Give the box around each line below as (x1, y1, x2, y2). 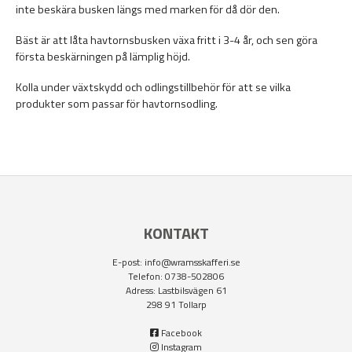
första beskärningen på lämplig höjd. (16, 48, 190, 66)
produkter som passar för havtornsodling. (16, 95, 218, 113)
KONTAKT (143, 221, 209, 246)
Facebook (161, 325, 202, 341)
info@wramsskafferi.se (144, 255, 240, 270)
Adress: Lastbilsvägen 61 (125, 283, 227, 299)
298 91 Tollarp (145, 297, 207, 313)
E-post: (112, 255, 142, 270)
